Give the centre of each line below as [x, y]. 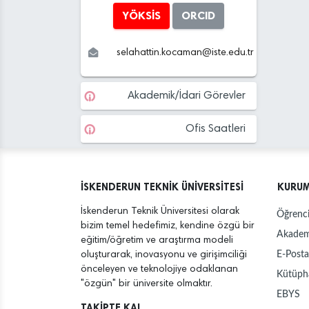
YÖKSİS [141, 15]
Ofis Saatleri [216, 129]
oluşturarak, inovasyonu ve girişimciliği [164, 255]
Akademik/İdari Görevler [187, 96]
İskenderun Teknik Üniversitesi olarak [160, 211]
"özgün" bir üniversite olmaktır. [147, 283]
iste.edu [228, 52]
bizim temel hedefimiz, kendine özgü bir [168, 226]
